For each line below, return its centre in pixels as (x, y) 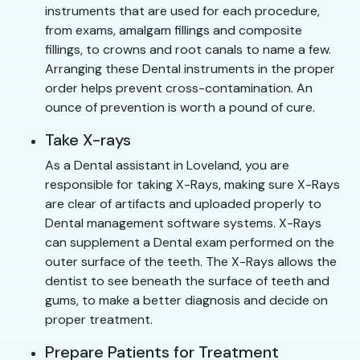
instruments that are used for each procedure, (182, 10)
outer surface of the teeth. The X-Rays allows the (191, 261)
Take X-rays (88, 139)
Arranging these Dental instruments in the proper (190, 68)
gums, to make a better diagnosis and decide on (186, 300)
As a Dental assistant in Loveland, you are (167, 165)
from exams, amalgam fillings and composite (174, 30)
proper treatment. (99, 319)
